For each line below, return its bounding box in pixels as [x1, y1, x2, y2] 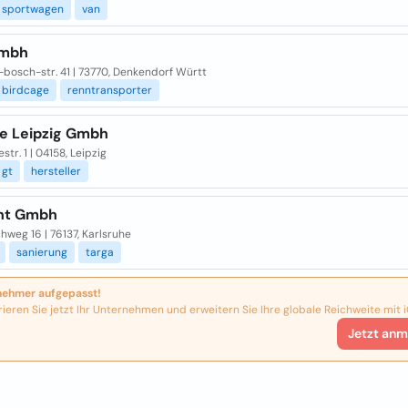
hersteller [30, 164, 81, 178]
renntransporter [66, 83, 152, 97]
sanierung [15, 245, 67, 260]
